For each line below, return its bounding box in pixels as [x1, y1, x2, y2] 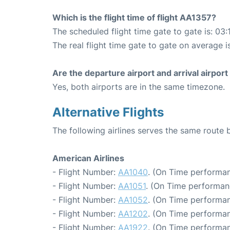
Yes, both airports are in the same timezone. [52, 82, 225, 92]
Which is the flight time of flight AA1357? [52, 12, 216, 23]
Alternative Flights [52, 105, 164, 120]
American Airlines [52, 153, 124, 163]
